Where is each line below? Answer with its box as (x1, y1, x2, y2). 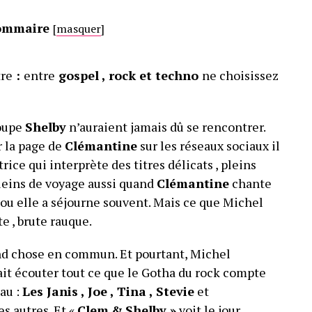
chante (228, 175, 272, 192)
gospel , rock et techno (54, 67, 202, 84)
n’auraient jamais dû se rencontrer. (65, 118, 265, 136)
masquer (56, 21, 101, 36)
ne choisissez (201, 67, 279, 84)
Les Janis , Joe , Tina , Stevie (22, 283, 194, 300)
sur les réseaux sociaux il (136, 137, 280, 155)
